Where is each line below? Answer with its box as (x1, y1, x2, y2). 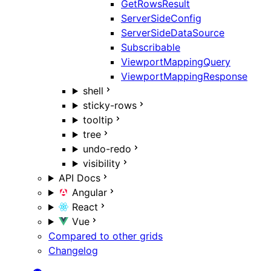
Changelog (48, 244, 98, 257)
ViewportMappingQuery (121, 56, 230, 68)
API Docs (58, 172, 100, 184)
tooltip (82, 114, 113, 126)
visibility (82, 157, 120, 170)
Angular (72, 186, 108, 199)
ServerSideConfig (121, 12, 201, 25)
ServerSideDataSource (121, 27, 224, 39)
